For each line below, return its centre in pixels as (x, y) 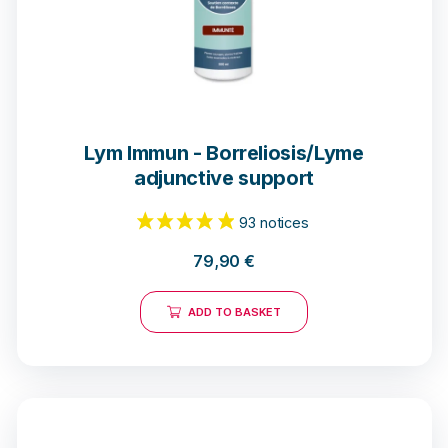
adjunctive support (224, 178)
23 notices (304, 110)
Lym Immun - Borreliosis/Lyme (224, 153)
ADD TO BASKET (234, 312)
